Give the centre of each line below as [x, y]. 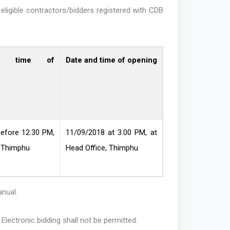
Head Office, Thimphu [102, 148]
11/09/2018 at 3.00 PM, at [111, 133]
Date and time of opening [111, 60]
